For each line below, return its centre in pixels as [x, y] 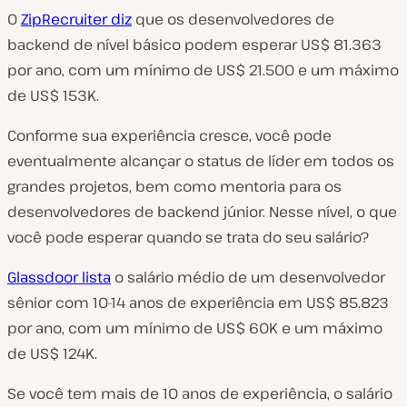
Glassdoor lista [59, 277]
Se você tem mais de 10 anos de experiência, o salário [200, 393]
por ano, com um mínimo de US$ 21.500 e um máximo [203, 69]
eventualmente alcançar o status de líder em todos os [201, 160]
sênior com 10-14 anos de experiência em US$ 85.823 [198, 302]
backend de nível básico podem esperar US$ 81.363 [194, 44]
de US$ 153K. [53, 95]
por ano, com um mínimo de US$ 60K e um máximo [195, 328]
